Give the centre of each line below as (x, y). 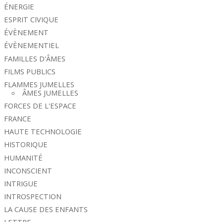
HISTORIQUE (26, 144)
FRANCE (18, 119)
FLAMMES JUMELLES (39, 84)
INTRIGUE (21, 183)
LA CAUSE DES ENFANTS (46, 209)
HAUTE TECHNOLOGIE (43, 132)
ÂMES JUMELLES (50, 92)
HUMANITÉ (24, 157)
